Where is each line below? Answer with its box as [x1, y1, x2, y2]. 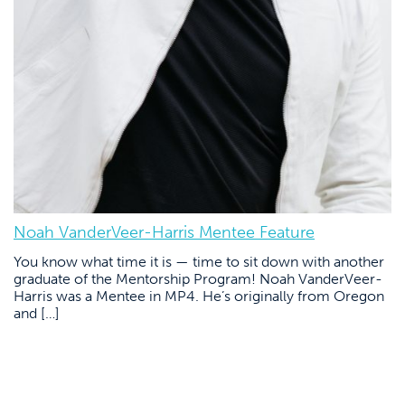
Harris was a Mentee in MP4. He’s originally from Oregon [14, 287, 384, 306]
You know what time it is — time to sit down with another [14, 253, 384, 271]
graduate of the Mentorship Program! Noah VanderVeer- [14, 270, 382, 288]
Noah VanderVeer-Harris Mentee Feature [14, 222, 315, 243]
